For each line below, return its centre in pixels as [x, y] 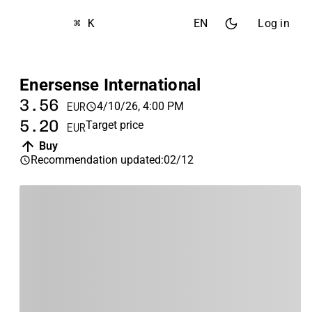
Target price [115, 125]
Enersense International [110, 85]
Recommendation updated [96, 160]
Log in [274, 23]
